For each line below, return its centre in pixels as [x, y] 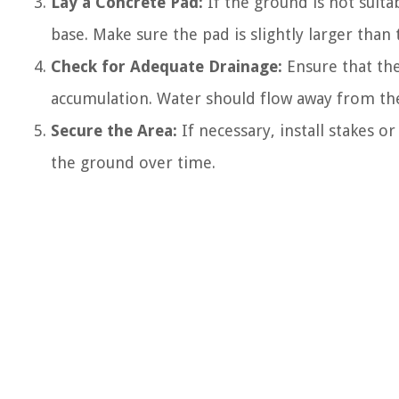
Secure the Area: [114, 130]
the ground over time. [133, 163]
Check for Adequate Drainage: [167, 66]
